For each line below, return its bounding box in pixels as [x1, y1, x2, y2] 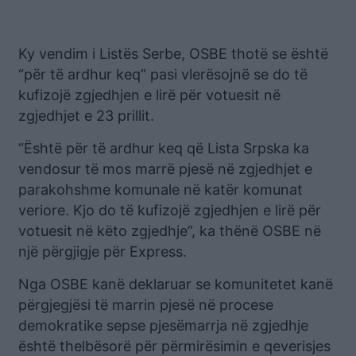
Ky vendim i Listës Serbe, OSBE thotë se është [18, 45, 328, 62]
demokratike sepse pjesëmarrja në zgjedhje [18, 317, 308, 334]
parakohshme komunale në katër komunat [18, 181, 303, 198]
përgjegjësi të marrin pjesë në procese [18, 296, 273, 313]
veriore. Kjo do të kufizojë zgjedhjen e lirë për [18, 202, 321, 219]
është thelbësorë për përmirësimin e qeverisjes [18, 338, 331, 354]
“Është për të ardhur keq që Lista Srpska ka [18, 140, 309, 157]
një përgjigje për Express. [18, 243, 187, 260]
